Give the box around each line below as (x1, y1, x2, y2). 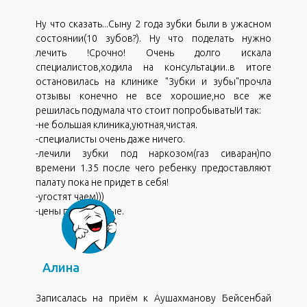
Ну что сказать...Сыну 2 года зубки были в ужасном (36, 18, 271, 29)
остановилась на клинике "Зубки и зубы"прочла (36, 75, 271, 87)
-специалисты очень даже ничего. (36, 133, 185, 145)
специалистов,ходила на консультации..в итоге (36, 61, 271, 73)
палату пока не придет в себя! (36, 176, 169, 188)
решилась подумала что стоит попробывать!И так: (36, 104, 261, 116)
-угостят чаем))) (36, 191, 104, 202)
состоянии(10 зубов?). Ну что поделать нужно (36, 32, 271, 44)
